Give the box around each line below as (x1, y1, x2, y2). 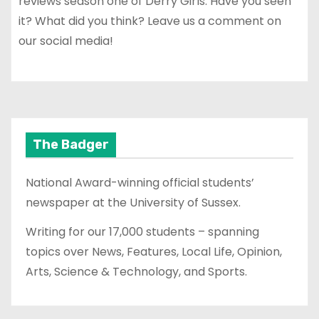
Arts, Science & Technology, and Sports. (26, 263, 247, 280)
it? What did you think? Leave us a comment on (19, 13, 281, 30)
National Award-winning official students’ (26, 174, 254, 192)
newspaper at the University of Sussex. (26, 194, 241, 211)
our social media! (19, 33, 113, 50)
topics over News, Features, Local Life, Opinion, (26, 243, 282, 260)
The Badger (33, 137, 109, 153)
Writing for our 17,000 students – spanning (26, 223, 259, 240)
